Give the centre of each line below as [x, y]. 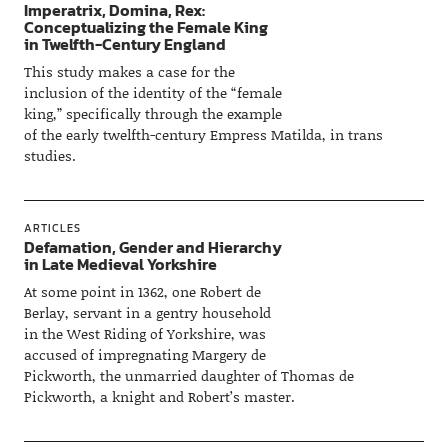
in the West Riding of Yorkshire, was [144, 333]
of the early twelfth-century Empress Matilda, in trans [203, 134]
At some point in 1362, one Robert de [142, 291]
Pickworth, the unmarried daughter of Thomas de [188, 375]
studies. [49, 155]
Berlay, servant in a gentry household [147, 312]
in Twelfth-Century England [124, 43]
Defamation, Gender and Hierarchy [152, 246]
